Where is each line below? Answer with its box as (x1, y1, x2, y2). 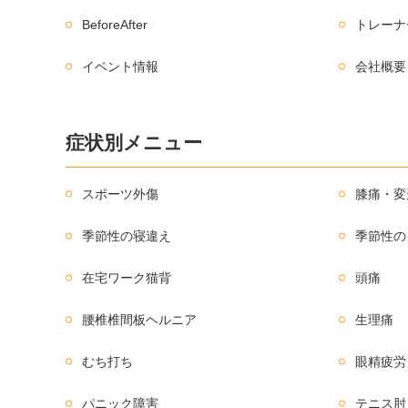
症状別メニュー (66, 131, 203, 153)
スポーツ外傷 (82, 186, 159, 201)
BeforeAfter (82, 16, 148, 32)
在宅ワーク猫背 (82, 270, 172, 285)
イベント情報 (82, 58, 159, 74)
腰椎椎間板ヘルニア (82, 311, 198, 327)
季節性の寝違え (82, 228, 172, 243)
